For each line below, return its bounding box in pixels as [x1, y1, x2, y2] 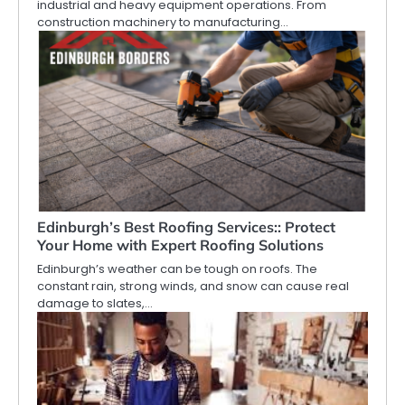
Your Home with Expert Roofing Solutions [37, 236, 324, 255]
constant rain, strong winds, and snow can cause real [37, 278, 349, 296]
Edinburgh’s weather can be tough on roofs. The [37, 260, 317, 278]
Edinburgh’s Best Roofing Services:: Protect [37, 218, 335, 237]
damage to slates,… [37, 295, 153, 313]
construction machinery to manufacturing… [37, 14, 288, 32]
